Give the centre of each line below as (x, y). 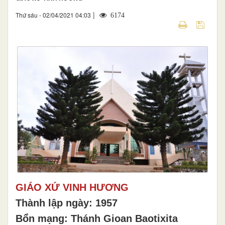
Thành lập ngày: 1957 (67, 203)
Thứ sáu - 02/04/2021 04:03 (53, 15)
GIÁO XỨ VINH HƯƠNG (72, 188)
